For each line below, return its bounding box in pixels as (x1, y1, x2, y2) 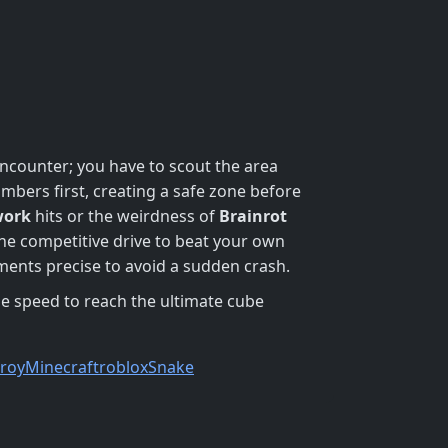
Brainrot (219, 204, 287, 227)
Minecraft (25, 355, 99, 378)
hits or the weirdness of (31, 204, 219, 227)
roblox (99, 355, 148, 378)
